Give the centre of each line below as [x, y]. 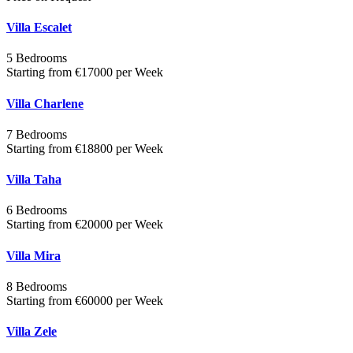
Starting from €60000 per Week [85, 301]
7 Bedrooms [37, 134]
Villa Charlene [45, 103]
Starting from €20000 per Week [85, 225]
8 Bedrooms [37, 286]
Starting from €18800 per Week [85, 148]
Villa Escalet [39, 28]
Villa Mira [33, 255]
